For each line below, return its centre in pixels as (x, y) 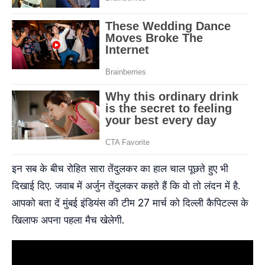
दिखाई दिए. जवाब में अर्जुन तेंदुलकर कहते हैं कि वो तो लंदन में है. (126, 185)
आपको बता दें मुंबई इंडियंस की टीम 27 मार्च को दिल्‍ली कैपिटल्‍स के (130, 202)
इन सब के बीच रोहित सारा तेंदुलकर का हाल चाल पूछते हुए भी (120, 168)
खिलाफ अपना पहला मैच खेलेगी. (68, 219)
